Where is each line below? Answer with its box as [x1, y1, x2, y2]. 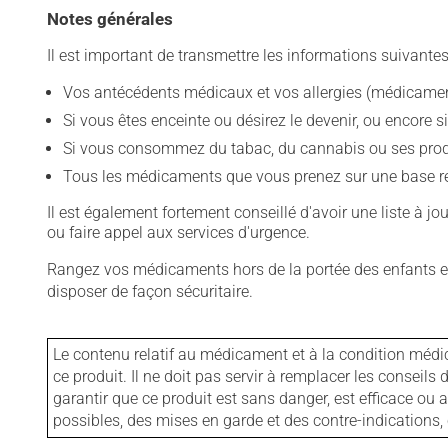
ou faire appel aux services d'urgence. [47, 223, 310, 242]
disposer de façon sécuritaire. [47, 282, 253, 301]
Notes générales [47, 9, 173, 29]
